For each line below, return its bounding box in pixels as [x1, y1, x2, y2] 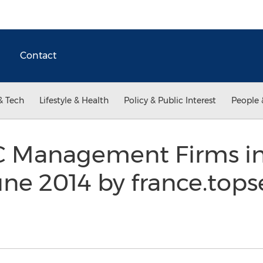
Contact [20, 50, 56, 61]
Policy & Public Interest [124, 95, 216, 106]
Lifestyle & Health [39, 95, 109, 106]
